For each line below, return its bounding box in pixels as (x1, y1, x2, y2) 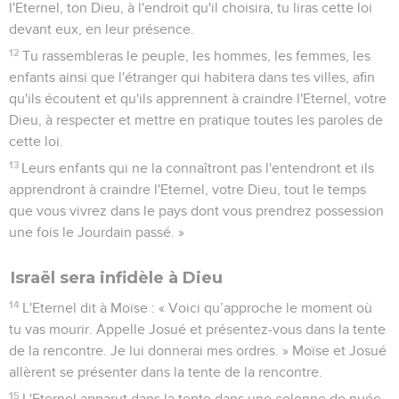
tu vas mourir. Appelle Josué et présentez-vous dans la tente (9, 322, 386, 337)
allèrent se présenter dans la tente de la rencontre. (9, 364, 322, 379)
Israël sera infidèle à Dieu (11, 267, 223, 288)
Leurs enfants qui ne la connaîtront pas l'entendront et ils (21, 160, 375, 175)
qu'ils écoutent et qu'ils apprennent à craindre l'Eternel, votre (9, 91, 387, 106)
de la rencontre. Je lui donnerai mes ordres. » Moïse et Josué (9, 343, 387, 358)
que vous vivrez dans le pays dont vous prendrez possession (9, 203, 384, 218)
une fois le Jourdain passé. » (9, 224, 184, 240)
